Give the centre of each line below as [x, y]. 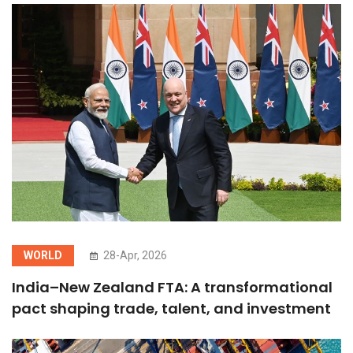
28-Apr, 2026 [134, 256]
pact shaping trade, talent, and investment [171, 309]
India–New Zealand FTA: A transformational [172, 288]
